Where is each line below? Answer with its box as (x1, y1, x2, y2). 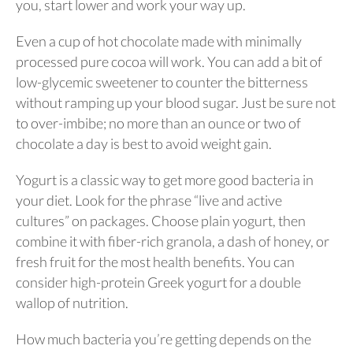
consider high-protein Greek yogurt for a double (16, 273, 301, 291)
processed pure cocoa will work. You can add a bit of (16, 53, 322, 70)
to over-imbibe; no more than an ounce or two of (16, 114, 301, 132)
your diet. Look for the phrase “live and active (16, 191, 282, 209)
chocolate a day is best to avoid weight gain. (16, 135, 272, 152)
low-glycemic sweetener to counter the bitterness (16, 73, 308, 91)
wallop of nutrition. (16, 294, 128, 311)
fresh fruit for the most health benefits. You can (16, 253, 295, 270)
